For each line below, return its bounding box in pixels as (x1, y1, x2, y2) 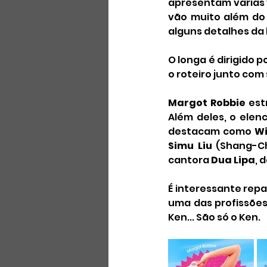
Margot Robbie (168, 96, 246, 110)
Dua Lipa (211, 153, 255, 167)
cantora (168, 153, 211, 167)
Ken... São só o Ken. (168, 210, 260, 224)
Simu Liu (168, 139, 212, 153)
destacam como (168, 125, 254, 138)
